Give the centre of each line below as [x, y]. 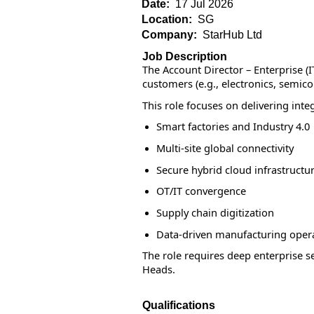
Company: [172, 35]
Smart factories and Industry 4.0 [233, 127]
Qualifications [179, 305]
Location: [170, 19]
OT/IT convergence [201, 191]
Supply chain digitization [215, 212]
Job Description [185, 56]
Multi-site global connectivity [225, 148]
